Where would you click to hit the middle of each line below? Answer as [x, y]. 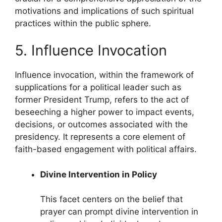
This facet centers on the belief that [111, 199]
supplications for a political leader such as [98, 87]
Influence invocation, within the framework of [104, 75]
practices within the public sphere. [83, 23]
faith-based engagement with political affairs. [106, 149]
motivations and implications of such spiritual [104, 11]
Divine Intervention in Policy [99, 174]
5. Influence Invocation [91, 51]
